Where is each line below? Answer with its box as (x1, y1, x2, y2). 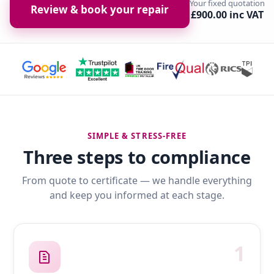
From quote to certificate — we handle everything (22, 174, 252, 188)
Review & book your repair (30, 2, 169, 17)
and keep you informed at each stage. (50, 188, 224, 202)
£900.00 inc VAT (190, 8, 264, 22)
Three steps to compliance (23, 145, 251, 169)
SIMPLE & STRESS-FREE (87, 130, 187, 142)
